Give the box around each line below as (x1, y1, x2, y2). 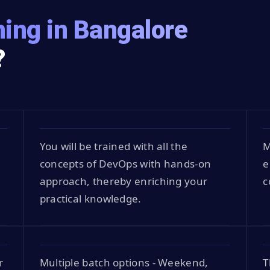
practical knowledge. (39, 191, 142, 206)
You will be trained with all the (39, 139, 188, 153)
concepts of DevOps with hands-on (39, 156, 212, 171)
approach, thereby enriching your (39, 174, 208, 188)
